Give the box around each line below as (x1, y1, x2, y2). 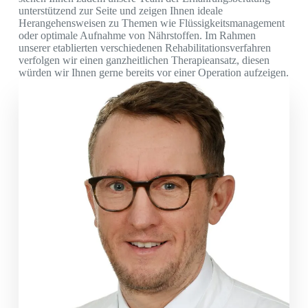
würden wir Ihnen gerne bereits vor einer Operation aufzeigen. (18, 66, 289, 78)
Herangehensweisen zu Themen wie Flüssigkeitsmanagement (18, 16, 285, 29)
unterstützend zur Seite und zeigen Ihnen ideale (18, 4, 223, 16)
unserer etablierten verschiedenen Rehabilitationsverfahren (18, 41, 271, 54)
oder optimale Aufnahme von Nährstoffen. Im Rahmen (18, 29, 256, 41)
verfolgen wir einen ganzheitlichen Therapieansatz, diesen (18, 54, 269, 66)
